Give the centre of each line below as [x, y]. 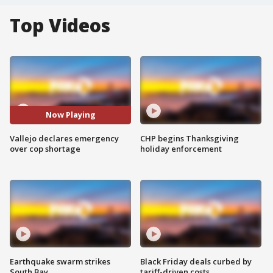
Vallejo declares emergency [64, 138]
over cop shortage [45, 148]
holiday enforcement [181, 148]
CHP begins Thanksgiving [190, 138]
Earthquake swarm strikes [60, 262]
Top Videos [60, 25]
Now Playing [70, 115]
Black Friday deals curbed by [196, 262]
